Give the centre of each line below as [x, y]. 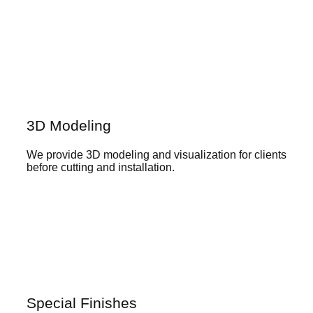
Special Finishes [82, 303]
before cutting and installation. [101, 167]
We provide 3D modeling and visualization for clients [156, 155]
